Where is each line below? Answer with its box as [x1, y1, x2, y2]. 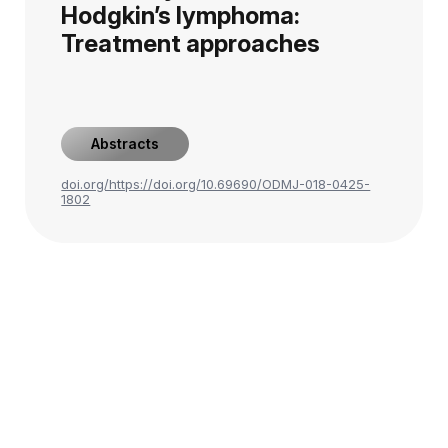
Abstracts [91, 135, 160, 152]
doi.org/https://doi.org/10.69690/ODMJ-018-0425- [61, 176, 371, 192]
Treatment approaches [61, 29, 321, 58]
